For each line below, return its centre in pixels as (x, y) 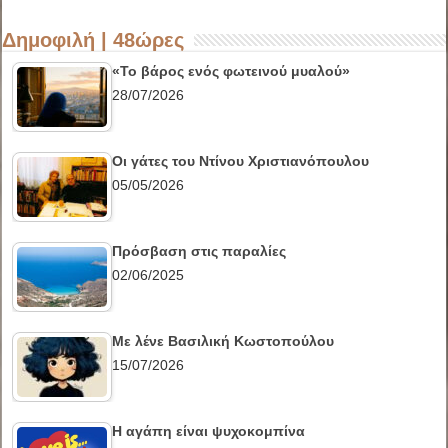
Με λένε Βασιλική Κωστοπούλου (223, 340)
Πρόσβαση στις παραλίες (199, 250)
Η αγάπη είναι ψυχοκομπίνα (209, 430)
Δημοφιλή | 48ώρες (93, 39)
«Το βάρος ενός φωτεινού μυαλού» (231, 70)
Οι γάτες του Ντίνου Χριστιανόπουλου (241, 160)
